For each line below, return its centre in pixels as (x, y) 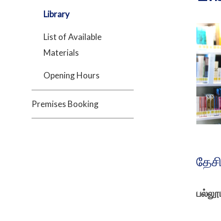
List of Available (73, 37)
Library (56, 14)
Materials (61, 53)
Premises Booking (65, 104)
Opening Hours (72, 75)
